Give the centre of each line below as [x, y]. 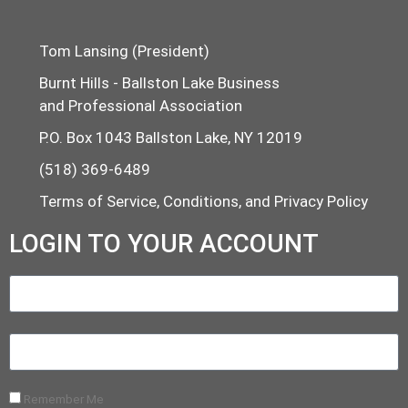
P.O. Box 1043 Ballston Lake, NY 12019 [170, 137]
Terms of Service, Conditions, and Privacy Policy [203, 201]
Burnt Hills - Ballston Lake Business [159, 82]
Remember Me [62, 398]
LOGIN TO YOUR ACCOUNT [164, 243]
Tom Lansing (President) [124, 51]
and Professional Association [140, 105]
